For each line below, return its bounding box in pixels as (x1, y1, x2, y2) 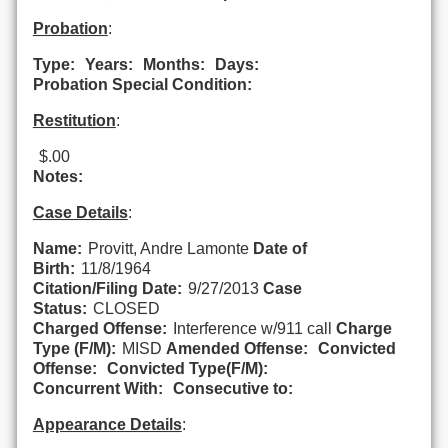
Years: (84, 55, 133, 73)
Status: (32, 299, 87, 317)
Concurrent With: (32, 379, 163, 397)
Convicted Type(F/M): (106, 359, 268, 377)
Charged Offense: (32, 319, 167, 337)
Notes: (32, 167, 83, 185)
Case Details (32, 203, 128, 221)
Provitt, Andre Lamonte (87, 239, 253, 257)
